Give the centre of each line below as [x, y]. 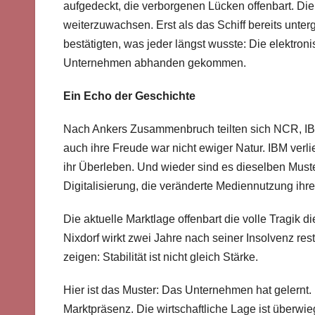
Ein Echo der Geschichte [129, 96]
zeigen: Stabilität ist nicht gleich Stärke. [161, 257]
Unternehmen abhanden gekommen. [155, 63]
